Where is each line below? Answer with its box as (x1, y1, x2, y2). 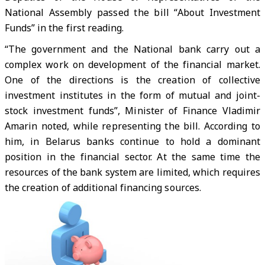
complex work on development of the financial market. (5, 58, 260, 71)
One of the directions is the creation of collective (5, 73, 260, 86)
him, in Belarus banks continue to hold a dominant (5, 135, 260, 148)
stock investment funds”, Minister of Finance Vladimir (5, 104, 260, 117)
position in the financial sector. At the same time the (5, 150, 260, 163)
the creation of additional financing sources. (5, 181, 201, 194)
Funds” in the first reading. (5, 21, 124, 34)
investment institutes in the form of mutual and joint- (5, 89, 260, 102)
